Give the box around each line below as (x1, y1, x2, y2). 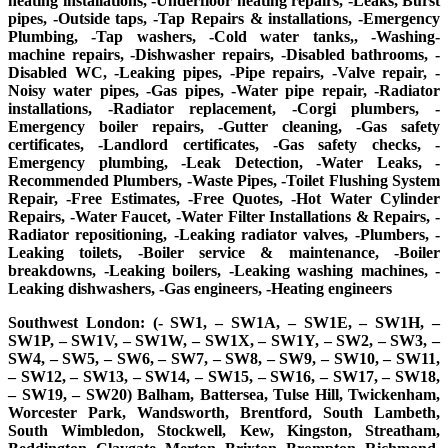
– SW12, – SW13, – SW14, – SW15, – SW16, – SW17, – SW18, (8, 367, 440, 385)
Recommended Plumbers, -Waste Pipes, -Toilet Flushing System (8, 171, 440, 189)
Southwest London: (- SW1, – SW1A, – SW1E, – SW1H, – (8, 313, 440, 331)
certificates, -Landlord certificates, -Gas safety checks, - (8, 135, 440, 153)
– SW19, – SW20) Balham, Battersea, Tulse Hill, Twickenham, (8, 385, 440, 403)
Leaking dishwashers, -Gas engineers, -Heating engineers (8, 279, 392, 297)
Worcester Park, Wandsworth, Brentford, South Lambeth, (8, 403, 440, 421)
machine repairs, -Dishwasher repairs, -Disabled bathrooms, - (8, 45, 440, 63)
